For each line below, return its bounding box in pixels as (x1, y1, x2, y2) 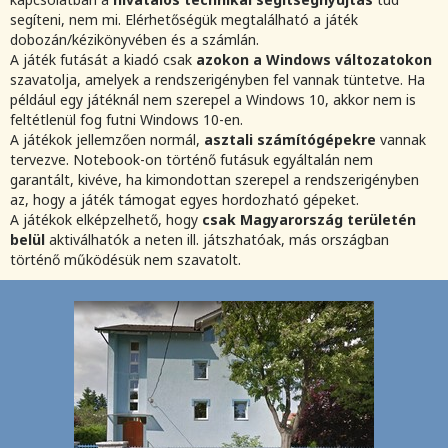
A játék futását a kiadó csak (10, 50, 196, 70)
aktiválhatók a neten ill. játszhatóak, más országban (45, 230, 389, 250)
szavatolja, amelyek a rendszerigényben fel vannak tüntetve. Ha (10, 70, 425, 90)
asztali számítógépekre (204, 130, 376, 150)
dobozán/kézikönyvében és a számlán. (10, 30, 259, 50)
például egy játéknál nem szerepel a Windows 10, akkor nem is (10, 90, 416, 110)
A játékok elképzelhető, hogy (10, 210, 202, 230)
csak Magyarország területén (202, 210, 416, 230)
